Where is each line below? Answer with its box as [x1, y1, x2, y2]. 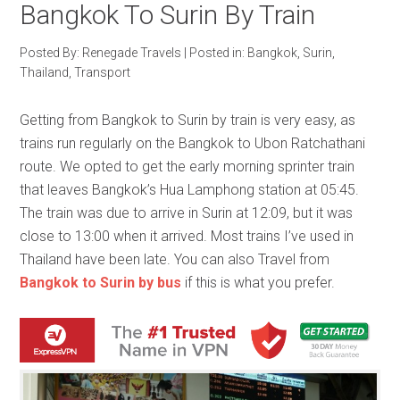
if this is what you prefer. [181, 274, 336, 291]
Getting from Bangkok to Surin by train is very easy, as [20, 112, 356, 129]
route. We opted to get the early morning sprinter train [20, 158, 355, 175]
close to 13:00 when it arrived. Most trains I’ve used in [20, 228, 354, 245]
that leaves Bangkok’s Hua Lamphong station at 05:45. [20, 181, 360, 198]
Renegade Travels [82, 46, 182, 60]
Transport [74, 65, 131, 79]
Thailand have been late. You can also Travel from [20, 251, 330, 268]
